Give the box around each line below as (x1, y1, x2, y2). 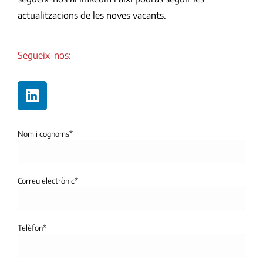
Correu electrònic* (18, 176, 78, 186)
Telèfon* (18, 222, 46, 232)
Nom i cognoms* (18, 129, 73, 139)
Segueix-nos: (18, 49, 71, 61)
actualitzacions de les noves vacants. (18, 9, 166, 21)
